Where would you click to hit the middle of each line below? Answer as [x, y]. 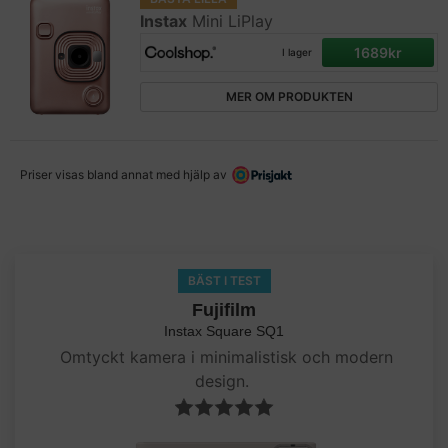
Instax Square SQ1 [224, 331]
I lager [297, 52]
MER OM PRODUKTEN [289, 96]
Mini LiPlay [232, 21]
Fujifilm [224, 310]
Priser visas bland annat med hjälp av [123, 174]
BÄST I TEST [224, 280]
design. [224, 381]
